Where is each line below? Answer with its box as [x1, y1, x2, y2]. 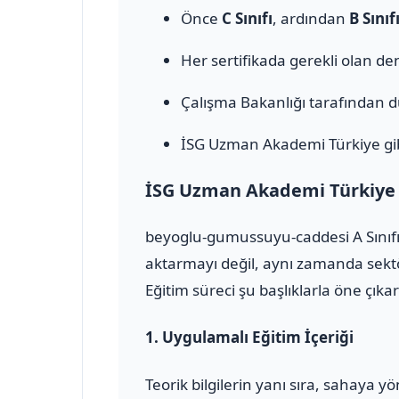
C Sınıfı [222, 7, 273, 28]
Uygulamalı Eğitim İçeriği [162, 326, 354, 347]
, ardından [273, 7, 349, 28]
